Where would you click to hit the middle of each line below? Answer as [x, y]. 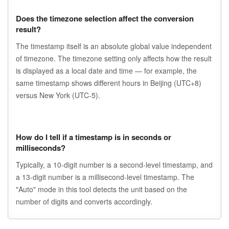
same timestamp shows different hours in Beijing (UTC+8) [109, 83]
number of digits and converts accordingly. [84, 202]
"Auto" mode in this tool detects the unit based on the [101, 189]
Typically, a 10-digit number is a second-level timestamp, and [114, 165]
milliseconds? [41, 148]
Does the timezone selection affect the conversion [105, 19]
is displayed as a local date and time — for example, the [106, 71]
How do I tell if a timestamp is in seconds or [94, 137]
